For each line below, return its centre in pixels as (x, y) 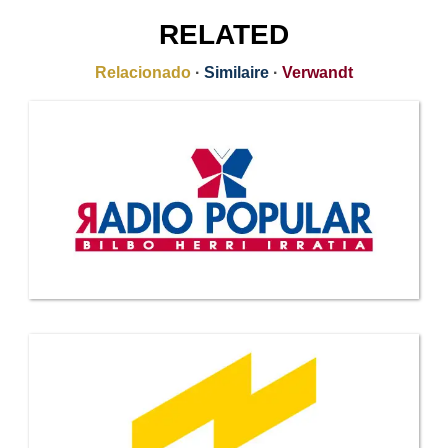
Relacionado (143, 73)
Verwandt (317, 73)
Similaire (236, 73)
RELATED (224, 35)
